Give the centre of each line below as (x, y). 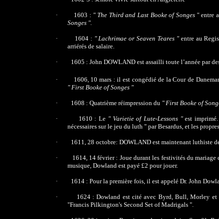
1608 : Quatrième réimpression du (116, 103)
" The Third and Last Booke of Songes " (147, 15)
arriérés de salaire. (91, 46)
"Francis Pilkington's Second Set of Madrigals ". (131, 204)
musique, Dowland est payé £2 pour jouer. (123, 165)
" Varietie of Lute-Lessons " (146, 118)
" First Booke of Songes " (100, 87)
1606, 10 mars (93, 79)
